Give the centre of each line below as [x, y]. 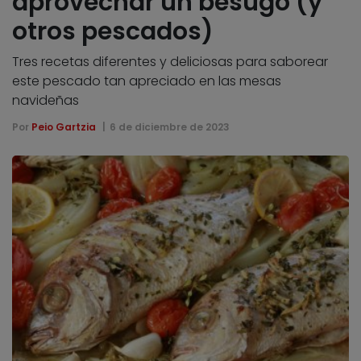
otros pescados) [113, 31]
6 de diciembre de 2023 [169, 127]
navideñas [46, 100]
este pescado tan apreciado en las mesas [147, 81]
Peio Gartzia [64, 127]
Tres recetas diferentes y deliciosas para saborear [170, 61]
